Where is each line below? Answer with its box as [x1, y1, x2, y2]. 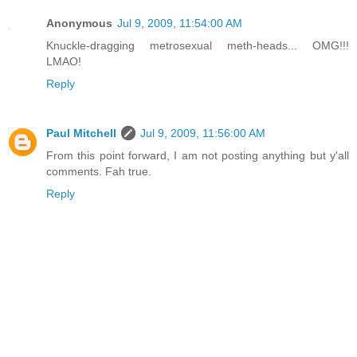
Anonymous [46, 17, 112, 29]
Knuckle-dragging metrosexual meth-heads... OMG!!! [46, 39, 349, 52]
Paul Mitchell [46, 126, 116, 139]
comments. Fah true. [46, 164, 151, 178]
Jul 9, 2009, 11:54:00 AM [117, 17, 242, 29]
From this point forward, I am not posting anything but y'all [46, 148, 349, 162]
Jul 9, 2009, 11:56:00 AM [140, 126, 265, 139]
